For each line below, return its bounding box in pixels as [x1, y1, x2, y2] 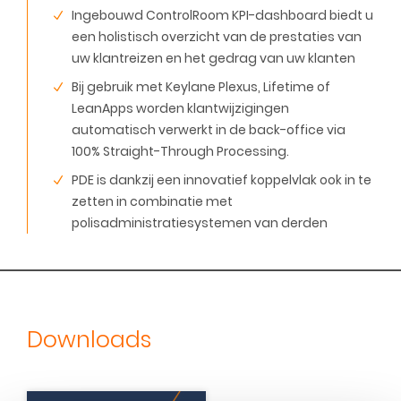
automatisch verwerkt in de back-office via [72, 121, 346, 139]
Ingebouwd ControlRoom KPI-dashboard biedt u [72, 6, 373, 24]
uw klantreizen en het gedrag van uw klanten [72, 49, 355, 67]
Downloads [27, 324, 151, 355]
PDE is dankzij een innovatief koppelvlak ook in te [72, 171, 371, 189]
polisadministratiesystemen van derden [72, 214, 328, 232]
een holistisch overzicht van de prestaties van [72, 28, 362, 46]
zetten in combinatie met [72, 192, 233, 210]
